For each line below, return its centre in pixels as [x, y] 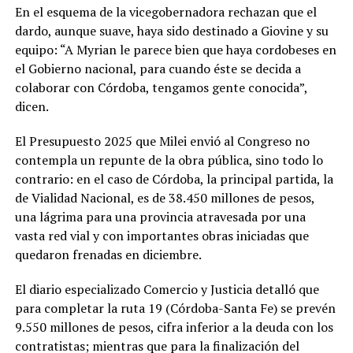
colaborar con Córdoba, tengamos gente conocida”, [161, 87]
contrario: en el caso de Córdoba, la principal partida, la [174, 178]
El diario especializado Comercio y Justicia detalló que [167, 289]
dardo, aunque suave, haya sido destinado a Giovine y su [171, 30]
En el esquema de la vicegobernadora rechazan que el [165, 11]
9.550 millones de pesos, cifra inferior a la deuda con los [174, 327]
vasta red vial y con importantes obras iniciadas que [162, 235]
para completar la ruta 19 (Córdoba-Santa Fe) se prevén [175, 308]
